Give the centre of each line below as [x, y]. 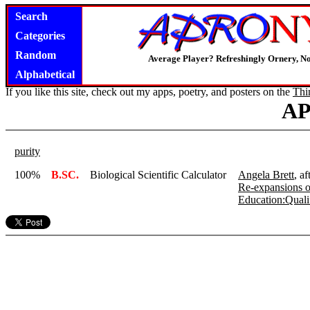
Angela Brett [266, 175]
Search [31, 16]
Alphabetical [45, 74]
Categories [40, 36]
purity [27, 151]
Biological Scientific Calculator [158, 175]
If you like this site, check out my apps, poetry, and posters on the [149, 92]
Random [36, 55]
